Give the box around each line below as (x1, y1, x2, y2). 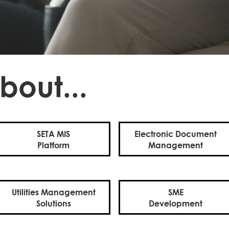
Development (149, 198, 202, 208)
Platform (37, 140, 70, 150)
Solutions (36, 198, 71, 208)
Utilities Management (11, 187, 96, 197)
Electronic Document (134, 128, 217, 139)
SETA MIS (37, 128, 70, 139)
